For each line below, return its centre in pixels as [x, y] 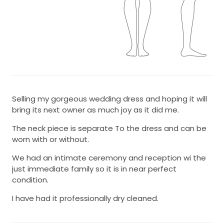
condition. [30, 179]
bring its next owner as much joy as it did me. [95, 109]
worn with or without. [50, 139]
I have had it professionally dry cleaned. [85, 198]
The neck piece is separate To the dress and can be [109, 128]
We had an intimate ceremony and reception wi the [109, 157]
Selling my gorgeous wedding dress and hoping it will [109, 98]
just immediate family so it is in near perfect [94, 168]
